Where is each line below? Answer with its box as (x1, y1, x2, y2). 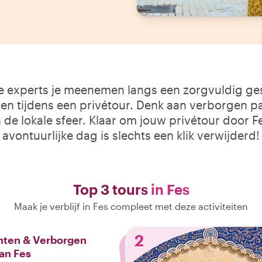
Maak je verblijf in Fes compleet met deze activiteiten (14, 201, 248, 212)
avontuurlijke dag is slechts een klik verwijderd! (2, 128, 260, 142)
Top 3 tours (73, 181, 151, 198)
